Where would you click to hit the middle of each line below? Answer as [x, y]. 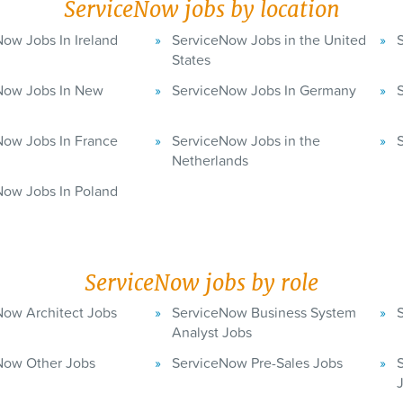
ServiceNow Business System [264, 313]
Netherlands [210, 160]
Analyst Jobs [212, 332]
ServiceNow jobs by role [201, 282]
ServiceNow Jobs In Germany [264, 90]
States [191, 59]
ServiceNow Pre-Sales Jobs [257, 363]
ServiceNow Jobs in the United [269, 39]
